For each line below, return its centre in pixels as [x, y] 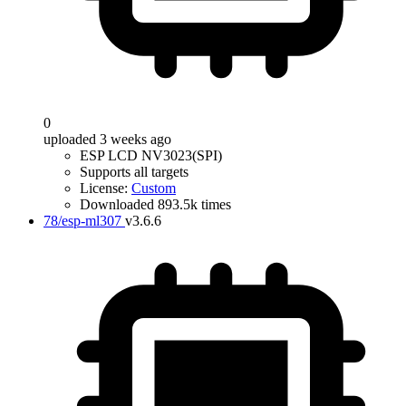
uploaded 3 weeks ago [107, 139]
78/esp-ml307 [82, 221]
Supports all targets [134, 172]
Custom [154, 188]
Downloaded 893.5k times [155, 204]
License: [106, 188]
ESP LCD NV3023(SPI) [151, 155]
